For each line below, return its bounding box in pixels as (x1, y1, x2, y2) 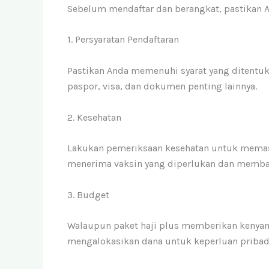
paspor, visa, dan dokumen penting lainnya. (67, 80, 257, 92)
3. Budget (67, 189, 109, 201)
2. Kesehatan (67, 111, 121, 123)
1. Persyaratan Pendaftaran (67, 34, 179, 46)
